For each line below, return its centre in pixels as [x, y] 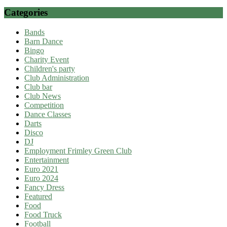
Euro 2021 [41, 169]
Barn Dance [44, 41]
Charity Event [47, 59]
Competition [44, 105]
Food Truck [43, 214]
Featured [38, 196]
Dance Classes [48, 114]
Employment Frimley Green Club [78, 150]
